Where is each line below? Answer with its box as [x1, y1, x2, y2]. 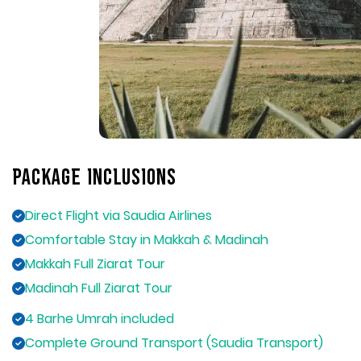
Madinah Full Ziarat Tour [25, 279, 172, 298]
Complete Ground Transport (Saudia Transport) [25, 334, 323, 353]
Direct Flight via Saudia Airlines [25, 206, 212, 226]
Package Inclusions [12, 168, 176, 190]
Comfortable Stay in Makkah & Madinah [25, 230, 268, 250]
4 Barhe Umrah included [25, 309, 174, 329]
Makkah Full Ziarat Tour [25, 255, 165, 274]
